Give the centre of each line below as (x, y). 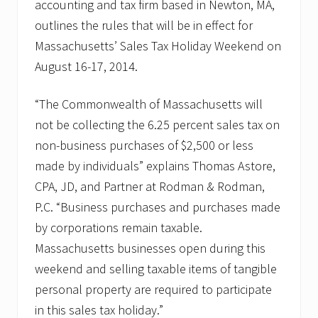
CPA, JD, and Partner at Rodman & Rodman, (150, 187)
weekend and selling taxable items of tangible (156, 269)
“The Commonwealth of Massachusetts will (149, 104)
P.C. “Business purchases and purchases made (158, 207)
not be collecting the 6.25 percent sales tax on (157, 125)
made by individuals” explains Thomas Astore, (155, 166)
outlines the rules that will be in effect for (144, 26)
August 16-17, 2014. (86, 67)
